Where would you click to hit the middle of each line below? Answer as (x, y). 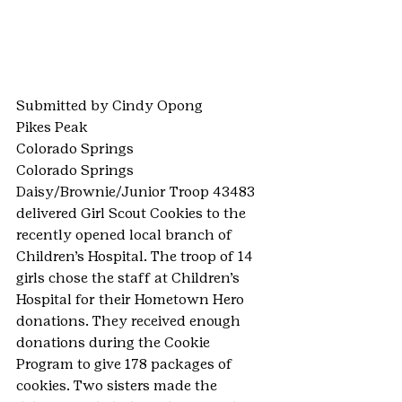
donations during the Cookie (115, 342)
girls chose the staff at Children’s (130, 278)
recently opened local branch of (126, 235)
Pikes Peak (52, 127)
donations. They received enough (130, 321)
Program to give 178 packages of (126, 364)
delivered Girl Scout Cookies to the (133, 213)
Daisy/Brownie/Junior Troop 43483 (137, 192)
